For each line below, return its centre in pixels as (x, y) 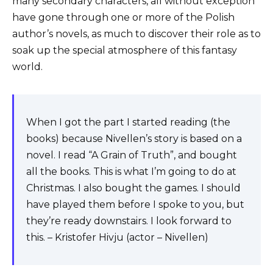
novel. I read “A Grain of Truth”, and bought (132, 155)
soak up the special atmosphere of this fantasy (125, 50)
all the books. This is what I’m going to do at (131, 171)
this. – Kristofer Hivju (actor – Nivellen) (117, 237)
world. (27, 66)
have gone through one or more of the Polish (123, 17)
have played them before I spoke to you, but (135, 204)
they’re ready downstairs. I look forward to (129, 221)
